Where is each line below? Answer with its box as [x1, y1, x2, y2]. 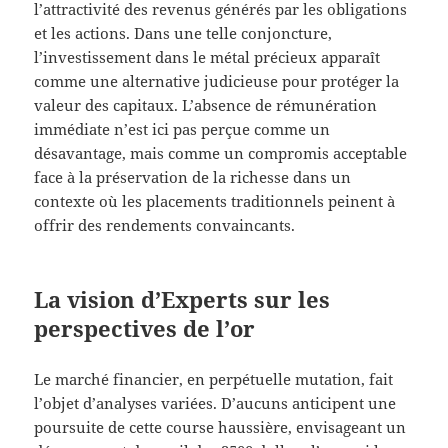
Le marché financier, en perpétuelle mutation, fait [34, 368, 394, 389]
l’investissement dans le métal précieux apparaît [34, 46, 381, 67]
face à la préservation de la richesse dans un [34, 166, 352, 187]
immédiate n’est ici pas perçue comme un [34, 118, 331, 139]
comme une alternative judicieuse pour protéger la [34, 70, 400, 91]
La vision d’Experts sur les [34, 283, 331, 314]
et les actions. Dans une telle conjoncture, [34, 22, 333, 43]
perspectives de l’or [34, 312, 256, 343]
